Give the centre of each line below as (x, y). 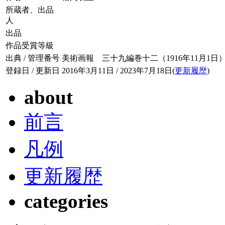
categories (66, 201)
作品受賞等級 (30, 46)
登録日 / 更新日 (33, 71)
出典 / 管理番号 (33, 58)
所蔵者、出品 (30, 10)
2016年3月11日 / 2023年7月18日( (118, 71)
